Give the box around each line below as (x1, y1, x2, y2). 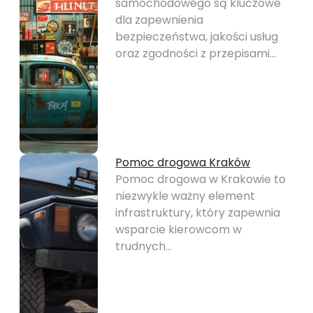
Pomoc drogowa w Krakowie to (115, 171, 286, 187)
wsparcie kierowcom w (115, 221, 242, 238)
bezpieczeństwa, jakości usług (115, 29, 279, 45)
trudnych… (115, 238, 173, 254)
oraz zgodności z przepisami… (115, 45, 277, 61)
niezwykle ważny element (115, 188, 256, 204)
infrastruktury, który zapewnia (115, 205, 281, 221)
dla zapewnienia (115, 12, 204, 28)
